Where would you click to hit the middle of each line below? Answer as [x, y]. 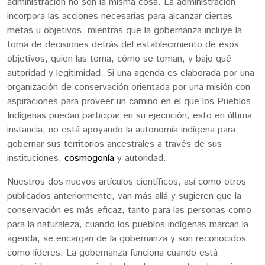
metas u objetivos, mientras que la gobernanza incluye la [125, 30]
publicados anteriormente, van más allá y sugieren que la [124, 196]
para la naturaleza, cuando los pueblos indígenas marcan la [128, 224]
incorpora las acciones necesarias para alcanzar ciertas [120, 16]
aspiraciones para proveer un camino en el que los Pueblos [129, 101]
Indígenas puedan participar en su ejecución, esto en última [130, 115]
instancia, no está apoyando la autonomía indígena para [121, 130]
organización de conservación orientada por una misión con [129, 87]
